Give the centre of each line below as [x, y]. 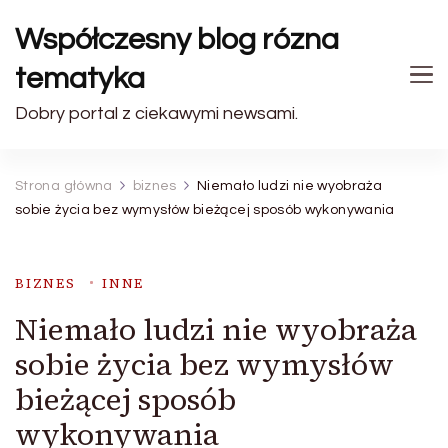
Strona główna [64, 186]
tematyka [80, 78]
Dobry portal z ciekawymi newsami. [156, 113]
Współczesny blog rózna [177, 39]
